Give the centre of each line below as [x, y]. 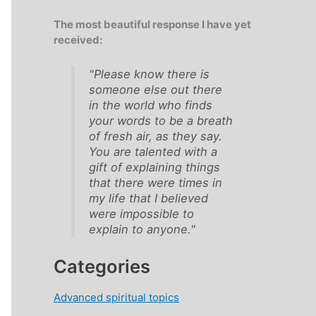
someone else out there [155, 90]
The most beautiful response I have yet [152, 24]
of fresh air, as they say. [155, 136]
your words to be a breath [160, 121]
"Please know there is [149, 74]
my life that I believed [148, 199]
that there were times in [155, 183]
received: [78, 39]
